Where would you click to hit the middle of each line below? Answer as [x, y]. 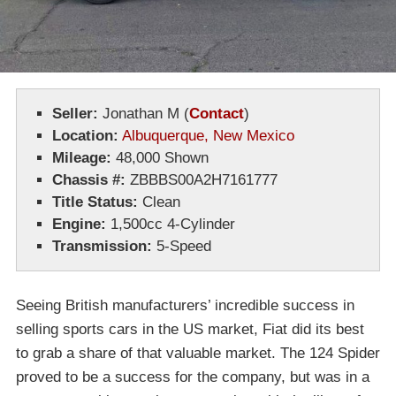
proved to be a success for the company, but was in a [193, 377]
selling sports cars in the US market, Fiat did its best [190, 330]
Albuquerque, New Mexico [208, 136]
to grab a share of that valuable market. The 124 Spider [198, 354]
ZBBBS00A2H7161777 [202, 180]
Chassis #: [89, 180]
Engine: [79, 225]
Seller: [75, 114]
